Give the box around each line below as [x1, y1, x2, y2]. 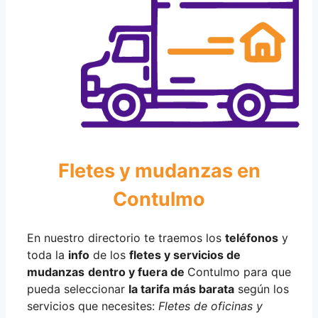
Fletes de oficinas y [158, 299, 263, 314]
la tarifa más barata [128, 282, 234, 297]
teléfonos [225, 231, 278, 246]
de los [89, 248, 129, 263]
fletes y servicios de [129, 248, 241, 263]
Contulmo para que [187, 265, 291, 280]
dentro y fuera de [88, 265, 187, 280]
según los [234, 282, 289, 297]
